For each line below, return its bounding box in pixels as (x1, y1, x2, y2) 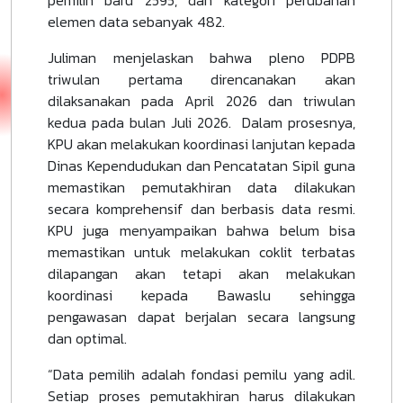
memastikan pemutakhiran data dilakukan (48, 175, 355, 198)
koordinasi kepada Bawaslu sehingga (48, 283, 355, 306)
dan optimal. (48, 327, 127, 349)
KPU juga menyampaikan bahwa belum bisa (48, 219, 355, 241)
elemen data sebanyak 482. (48, 10, 225, 32)
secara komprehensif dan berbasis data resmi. (48, 197, 355, 219)
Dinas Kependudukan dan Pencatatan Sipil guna (48, 154, 355, 176)
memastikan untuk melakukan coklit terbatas (48, 240, 355, 263)
